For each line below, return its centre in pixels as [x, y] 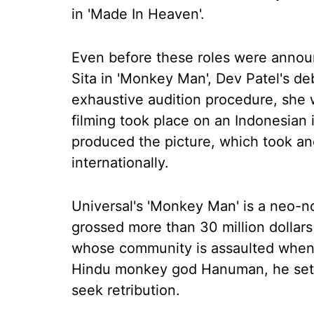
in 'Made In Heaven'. [138, 14]
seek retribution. [126, 290]
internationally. [120, 163]
